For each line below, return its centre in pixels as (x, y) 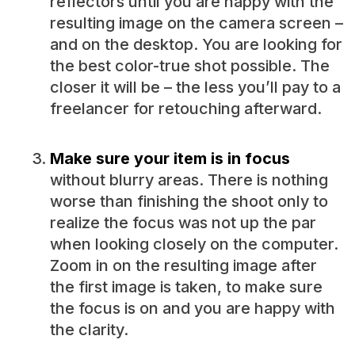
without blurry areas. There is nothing (189, 180)
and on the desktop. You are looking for (196, 45)
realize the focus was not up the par (183, 223)
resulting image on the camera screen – (196, 23)
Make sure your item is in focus (170, 159)
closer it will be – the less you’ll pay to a (195, 88)
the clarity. (89, 330)
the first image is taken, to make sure (186, 287)
